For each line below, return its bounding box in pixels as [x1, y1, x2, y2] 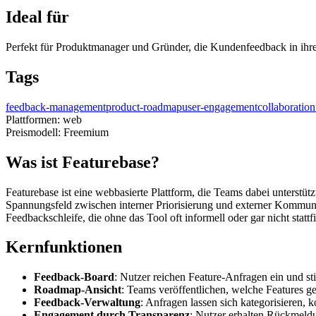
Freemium [63, 126, 109, 138]
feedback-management [6, 100, 106, 113]
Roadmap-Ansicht [34, 284, 121, 296]
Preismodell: [6, 126, 63, 138]
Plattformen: [6, 113, 63, 126]
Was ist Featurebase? [6, 152, 159, 171]
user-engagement [182, 100, 257, 113]
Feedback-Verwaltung [34, 296, 140, 309]
